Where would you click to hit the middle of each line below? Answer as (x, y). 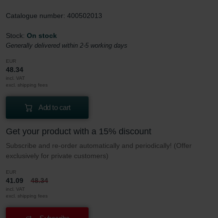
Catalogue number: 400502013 (54, 15)
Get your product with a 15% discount (79, 131)
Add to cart (54, 107)
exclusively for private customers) (57, 155)
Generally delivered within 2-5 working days (67, 45)
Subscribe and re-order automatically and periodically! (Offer (99, 145)
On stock (42, 35)
